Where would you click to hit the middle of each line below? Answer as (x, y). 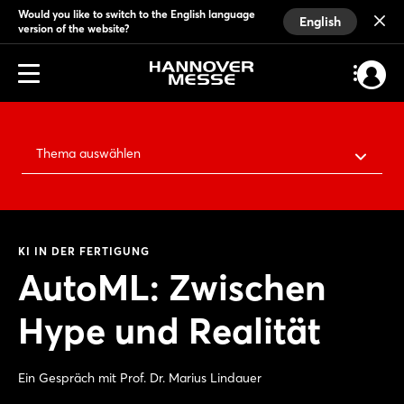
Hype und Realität (170, 331)
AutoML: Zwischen (172, 287)
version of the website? (74, 28)
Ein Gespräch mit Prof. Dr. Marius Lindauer (140, 378)
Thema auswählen (88, 153)
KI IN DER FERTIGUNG (84, 251)
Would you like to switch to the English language (137, 14)
